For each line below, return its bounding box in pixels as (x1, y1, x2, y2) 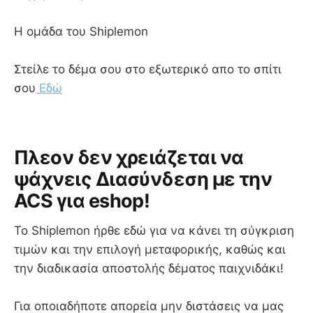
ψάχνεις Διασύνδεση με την (14, 168, 272, 191)
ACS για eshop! (14, 189, 150, 213)
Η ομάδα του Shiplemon (14, 24, 148, 38)
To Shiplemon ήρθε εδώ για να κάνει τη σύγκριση (14, 224, 294, 238)
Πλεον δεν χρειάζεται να (14, 146, 244, 170)
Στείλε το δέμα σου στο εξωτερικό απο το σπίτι (14, 61, 282, 76)
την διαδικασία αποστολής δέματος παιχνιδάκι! (14, 261, 284, 276)
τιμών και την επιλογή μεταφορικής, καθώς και (14, 242, 286, 257)
